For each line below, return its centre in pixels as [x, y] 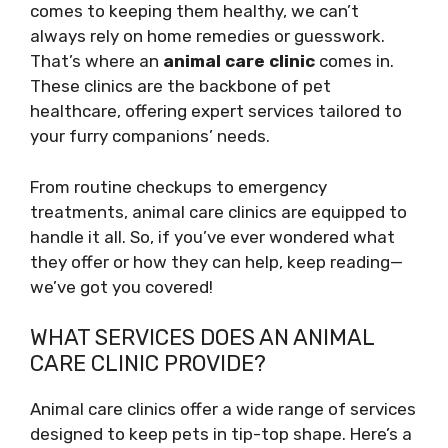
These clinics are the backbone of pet [180, 86]
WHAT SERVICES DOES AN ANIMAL [202, 337]
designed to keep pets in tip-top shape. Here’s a [221, 434]
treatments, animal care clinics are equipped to [218, 211]
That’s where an [96, 61]
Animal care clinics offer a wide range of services [223, 409]
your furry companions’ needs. [150, 136]
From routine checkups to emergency [178, 186]
